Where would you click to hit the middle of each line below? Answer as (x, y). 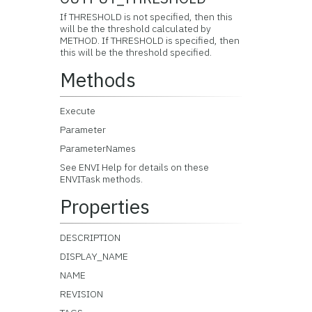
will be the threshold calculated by (136, 29)
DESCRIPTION (91, 237)
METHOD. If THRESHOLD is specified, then (150, 40)
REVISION (82, 294)
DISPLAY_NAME (94, 256)
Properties (105, 206)
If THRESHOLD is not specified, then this (147, 17)
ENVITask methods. (102, 179)
